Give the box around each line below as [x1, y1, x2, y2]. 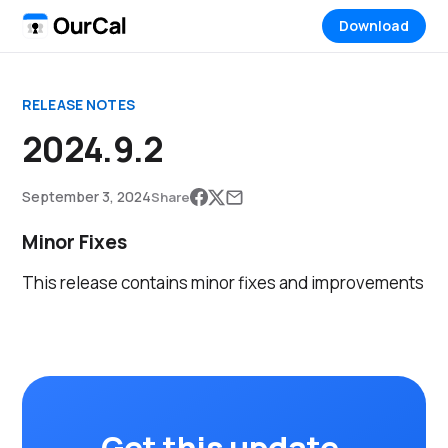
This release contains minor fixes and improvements [22, 271, 424, 294]
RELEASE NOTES [22, 95, 135, 114]
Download [339, 16, 409, 35]
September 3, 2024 [22, 187, 151, 206]
